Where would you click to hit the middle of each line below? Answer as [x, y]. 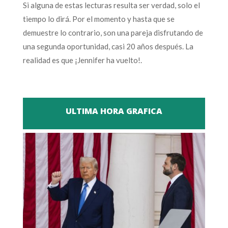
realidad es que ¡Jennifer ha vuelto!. [82, 60]
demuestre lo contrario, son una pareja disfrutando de [113, 32]
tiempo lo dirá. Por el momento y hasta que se [98, 19]
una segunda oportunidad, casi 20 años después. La [108, 46]
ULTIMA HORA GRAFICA [114, 111]
